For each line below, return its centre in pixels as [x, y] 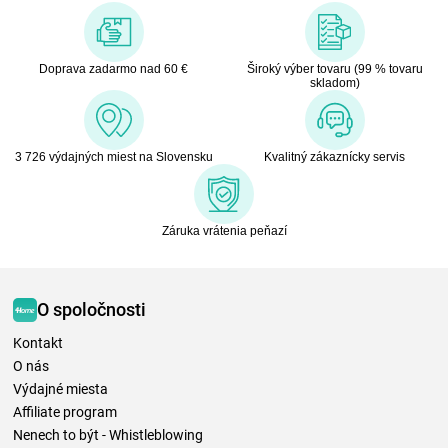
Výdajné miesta [60, 388]
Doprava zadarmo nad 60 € [113, 68]
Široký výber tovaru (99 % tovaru [334, 68]
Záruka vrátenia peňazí [224, 230]
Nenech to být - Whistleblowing [108, 434]
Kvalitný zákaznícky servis [334, 156]
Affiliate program [65, 411]
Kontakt [38, 342]
